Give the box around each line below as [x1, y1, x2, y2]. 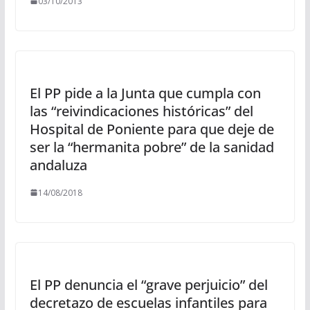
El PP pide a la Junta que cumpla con [29, 83, 261, 102]
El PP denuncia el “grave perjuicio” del [29, 275, 268, 294]
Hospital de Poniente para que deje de [29, 119, 274, 138]
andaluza [29, 155, 87, 174]
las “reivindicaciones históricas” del [29, 101, 253, 120]
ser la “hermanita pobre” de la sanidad [29, 137, 274, 156]
